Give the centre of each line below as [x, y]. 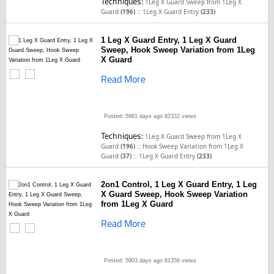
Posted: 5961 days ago [134, 116]
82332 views [180, 116]
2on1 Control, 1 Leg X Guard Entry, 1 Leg [179, 184]
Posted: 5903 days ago [134, 261]
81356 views [180, 261]
